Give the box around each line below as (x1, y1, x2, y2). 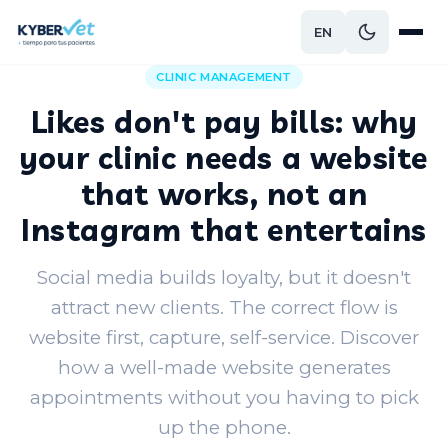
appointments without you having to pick (29, 385, 419, 409)
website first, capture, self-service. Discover (29, 325, 419, 349)
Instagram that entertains (20, 210, 427, 249)
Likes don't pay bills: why (30, 102, 418, 141)
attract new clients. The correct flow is (50, 295, 398, 319)
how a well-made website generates (57, 355, 391, 379)
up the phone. (157, 415, 291, 439)
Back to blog (35, 24, 119, 40)
